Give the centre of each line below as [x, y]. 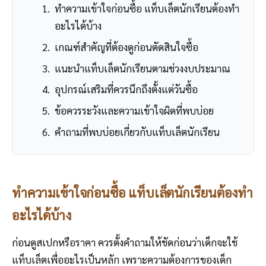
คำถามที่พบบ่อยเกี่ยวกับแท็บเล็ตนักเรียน [137, 132]
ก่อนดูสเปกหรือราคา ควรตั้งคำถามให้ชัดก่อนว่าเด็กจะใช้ [125, 243]
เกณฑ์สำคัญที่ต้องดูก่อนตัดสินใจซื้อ [126, 47]
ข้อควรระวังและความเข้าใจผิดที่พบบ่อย [134, 111]
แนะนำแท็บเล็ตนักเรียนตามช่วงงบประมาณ [142, 68]
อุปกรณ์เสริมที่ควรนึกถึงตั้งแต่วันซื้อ [126, 89]
